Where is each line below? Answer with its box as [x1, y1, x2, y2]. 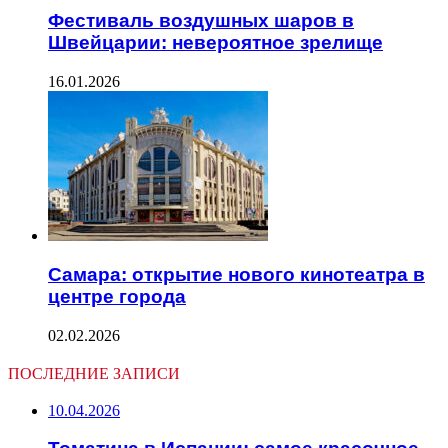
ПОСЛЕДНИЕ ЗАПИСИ [8, 361, 180, 385]
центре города [48, 285, 186, 307]
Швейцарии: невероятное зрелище [48, 32, 383, 54]
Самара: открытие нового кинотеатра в [48, 263, 425, 285]
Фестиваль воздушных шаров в [48, 10, 354, 32]
